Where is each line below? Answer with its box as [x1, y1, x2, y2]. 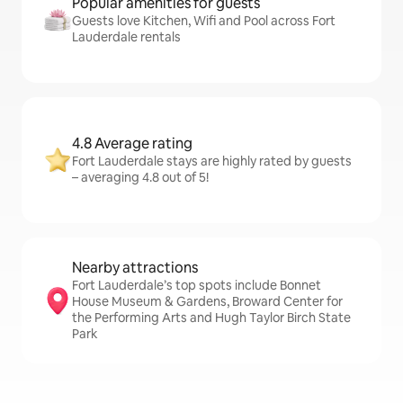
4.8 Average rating [72, 134, 193, 153]
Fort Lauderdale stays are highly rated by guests [72, 153, 352, 169]
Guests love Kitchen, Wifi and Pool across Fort [72, 13, 336, 29]
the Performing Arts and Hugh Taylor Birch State [72, 309, 351, 326]
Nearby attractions [72, 258, 198, 277]
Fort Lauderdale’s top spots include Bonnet [72, 277, 321, 293]
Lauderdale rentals [72, 29, 181, 45]
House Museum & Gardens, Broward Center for [72, 293, 343, 309]
